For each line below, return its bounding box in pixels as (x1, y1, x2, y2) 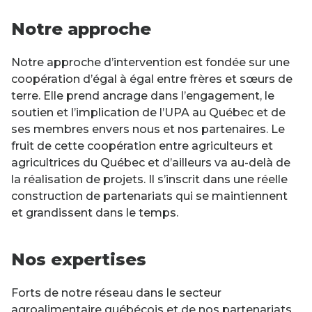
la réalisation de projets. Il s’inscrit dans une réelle (11, 172, 288, 186)
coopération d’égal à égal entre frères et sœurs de (11, 72, 292, 86)
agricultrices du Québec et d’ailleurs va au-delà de (11, 155, 290, 169)
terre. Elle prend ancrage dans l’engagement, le (11, 88, 274, 102)
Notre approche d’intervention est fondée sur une (11, 55, 290, 69)
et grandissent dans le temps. (11, 205, 178, 219)
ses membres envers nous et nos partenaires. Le (11, 122, 285, 136)
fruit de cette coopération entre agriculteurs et (11, 139, 273, 153)
